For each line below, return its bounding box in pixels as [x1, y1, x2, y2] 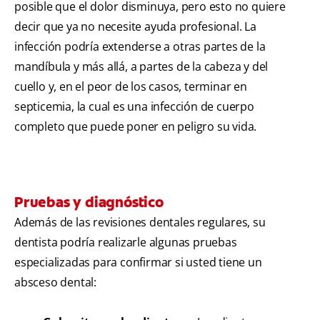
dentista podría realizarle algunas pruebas [14, 234, 237, 251]
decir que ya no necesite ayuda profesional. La [14, 19, 256, 35]
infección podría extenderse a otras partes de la [14, 39, 266, 55]
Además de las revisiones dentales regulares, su [14, 214, 266, 231]
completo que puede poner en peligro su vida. [14, 119, 257, 135]
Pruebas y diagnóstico [14, 193, 164, 212]
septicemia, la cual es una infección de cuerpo [14, 99, 254, 115]
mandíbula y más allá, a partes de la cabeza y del [14, 59, 269, 75]
